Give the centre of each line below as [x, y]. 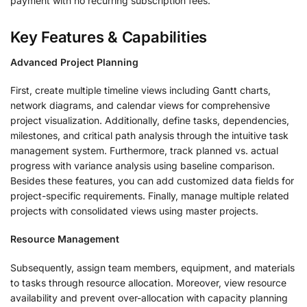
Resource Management [65, 239]
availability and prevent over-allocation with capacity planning [149, 297]
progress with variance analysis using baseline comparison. [143, 165]
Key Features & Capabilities [109, 37]
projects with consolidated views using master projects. [134, 210]
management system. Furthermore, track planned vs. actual [144, 150]
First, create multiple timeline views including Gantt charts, [140, 90]
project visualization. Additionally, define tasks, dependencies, [150, 120]
